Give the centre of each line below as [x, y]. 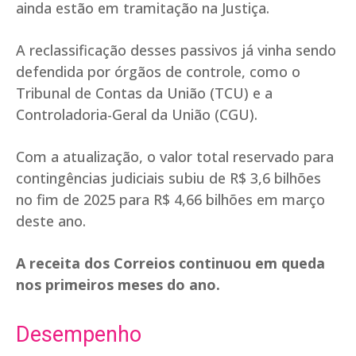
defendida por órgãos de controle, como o [158, 72]
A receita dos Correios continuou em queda [170, 263]
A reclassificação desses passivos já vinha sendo [176, 50]
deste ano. [51, 221]
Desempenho [79, 335]
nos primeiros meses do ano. [118, 285]
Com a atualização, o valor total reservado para [175, 157]
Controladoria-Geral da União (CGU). [137, 115]
